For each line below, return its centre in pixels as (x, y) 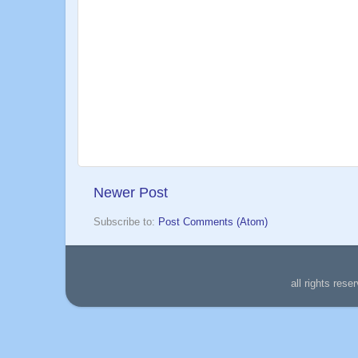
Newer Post (131, 192)
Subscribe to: (126, 223)
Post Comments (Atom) (213, 223)
